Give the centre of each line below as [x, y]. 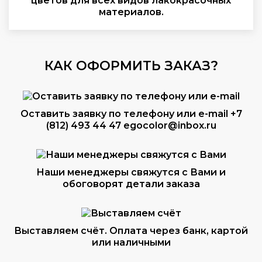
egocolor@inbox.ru [170, 125]
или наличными [131, 242]
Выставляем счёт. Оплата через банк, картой [131, 231]
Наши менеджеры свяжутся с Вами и [131, 172]
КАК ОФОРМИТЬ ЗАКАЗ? [131, 66]
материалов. [131, 12]
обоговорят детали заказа [131, 184]
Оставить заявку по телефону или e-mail [125, 114]
